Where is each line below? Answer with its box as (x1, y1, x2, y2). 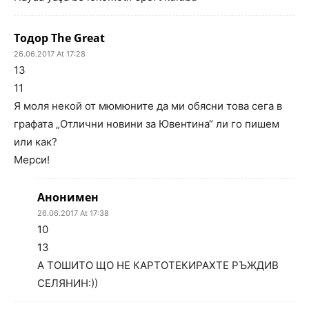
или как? (14, 135, 57, 149)
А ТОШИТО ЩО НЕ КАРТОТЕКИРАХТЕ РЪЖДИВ (37, 259, 279, 272)
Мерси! (14, 153, 50, 167)
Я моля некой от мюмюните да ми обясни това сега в (14, 99, 282, 113)
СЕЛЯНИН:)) (37, 277, 98, 290)
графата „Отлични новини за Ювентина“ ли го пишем (14, 117, 279, 131)
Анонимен (37, 190, 99, 206)
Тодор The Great (14, 30, 105, 46)
